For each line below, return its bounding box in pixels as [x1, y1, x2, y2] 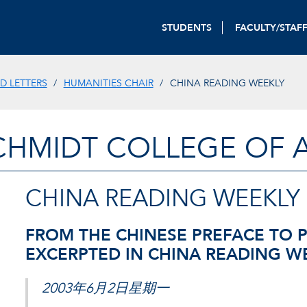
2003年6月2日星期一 [41, 279, 169, 297]
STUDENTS [162, 21, 212, 34]
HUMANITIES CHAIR [63, 76, 153, 90]
